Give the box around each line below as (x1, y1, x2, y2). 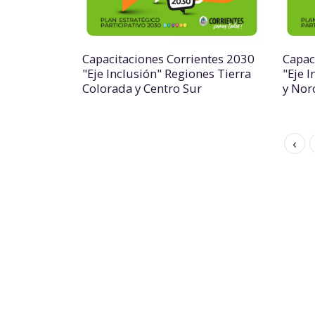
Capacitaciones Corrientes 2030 (82, 51, 255, 67)
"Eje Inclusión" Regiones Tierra (82, 65, 251, 82)
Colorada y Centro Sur (82, 80, 202, 96)
